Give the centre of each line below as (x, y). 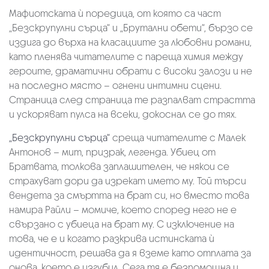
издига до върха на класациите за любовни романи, (130, 42)
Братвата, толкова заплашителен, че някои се (119, 166)
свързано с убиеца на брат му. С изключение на (122, 224)
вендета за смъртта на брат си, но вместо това (129, 195)
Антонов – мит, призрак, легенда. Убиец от (112, 152)
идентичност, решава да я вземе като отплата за (130, 253)
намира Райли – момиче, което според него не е (123, 210)
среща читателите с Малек (178, 138)
